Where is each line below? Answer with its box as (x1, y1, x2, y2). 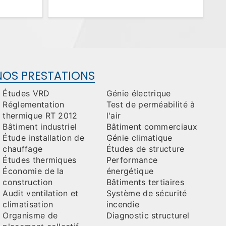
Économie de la (3, 166, 64, 176)
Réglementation (3, 99, 65, 109)
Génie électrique (106, 88, 171, 98)
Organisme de (3, 210, 58, 220)
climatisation (3, 199, 53, 209)
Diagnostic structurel (106, 210, 190, 220)
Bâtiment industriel (3, 122, 77, 132)
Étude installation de (3, 133, 85, 143)
